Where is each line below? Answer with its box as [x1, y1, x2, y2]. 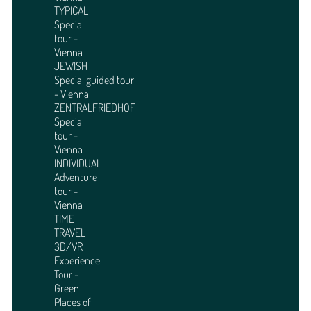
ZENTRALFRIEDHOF [54, 101, 135, 115]
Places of [54, 295, 91, 310]
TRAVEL [54, 226, 85, 240]
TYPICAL [54, 3, 88, 18]
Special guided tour [54, 73, 134, 87]
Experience [54, 253, 100, 268]
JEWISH [54, 59, 87, 74]
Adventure [54, 170, 97, 185]
